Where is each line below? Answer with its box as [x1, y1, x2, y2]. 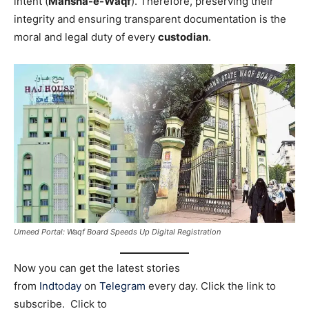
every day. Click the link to [146, 279, 276, 292]
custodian [158, 30, 208, 44]
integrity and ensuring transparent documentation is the [14, 12, 286, 26]
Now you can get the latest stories [14, 261, 180, 275]
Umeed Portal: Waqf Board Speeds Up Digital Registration [14, 227, 221, 237]
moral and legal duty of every [14, 30, 158, 44]
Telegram [99, 279, 146, 292]
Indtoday [39, 279, 81, 292]
